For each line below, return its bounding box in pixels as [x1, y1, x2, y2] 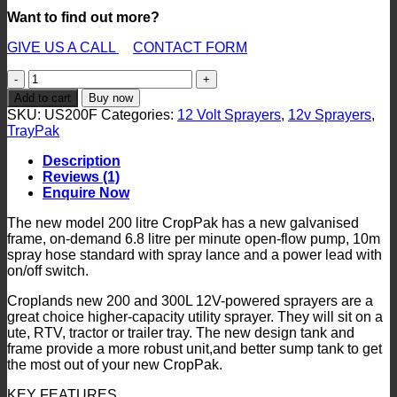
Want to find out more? [7, 9, 160, 25]
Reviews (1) [43, 168, 120, 184]
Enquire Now [43, 184, 129, 200]
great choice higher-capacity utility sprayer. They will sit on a [7, 308, 383, 324]
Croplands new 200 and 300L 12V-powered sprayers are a [7, 292, 373, 308]
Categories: [101, 106, 177, 122]
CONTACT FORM [133, 39, 247, 55]
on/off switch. [7, 262, 89, 278]
